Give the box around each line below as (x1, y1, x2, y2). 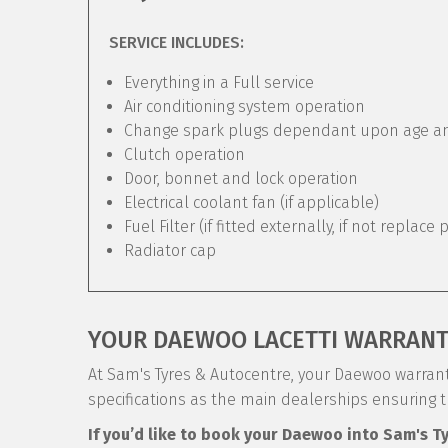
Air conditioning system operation (124, 97, 365, 116)
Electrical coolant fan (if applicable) (124, 193, 379, 212)
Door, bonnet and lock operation (124, 169, 358, 188)
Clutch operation (124, 145, 245, 164)
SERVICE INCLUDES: (109, 33, 244, 52)
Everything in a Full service (124, 73, 314, 92)
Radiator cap (124, 241, 216, 260)
